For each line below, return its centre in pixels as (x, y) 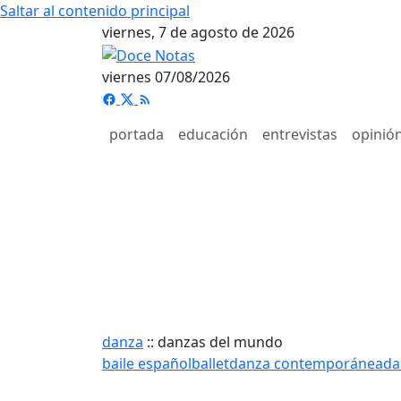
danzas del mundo (220, 341)
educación (213, 134)
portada (137, 134)
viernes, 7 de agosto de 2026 (198, 32)
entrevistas (300, 134)
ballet (210, 363)
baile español (147, 363)
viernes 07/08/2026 (166, 77)
